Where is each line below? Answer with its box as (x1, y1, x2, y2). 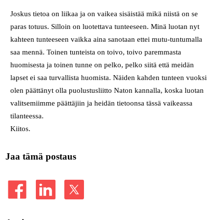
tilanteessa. (10, 111, 46, 120)
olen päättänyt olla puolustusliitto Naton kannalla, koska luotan (10, 86, 204, 94)
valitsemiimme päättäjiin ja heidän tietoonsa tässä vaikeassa (10, 99, 193, 107)
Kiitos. (10, 124, 31, 133)
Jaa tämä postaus (5, 151, 76, 162)
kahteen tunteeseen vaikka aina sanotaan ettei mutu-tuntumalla (10, 35, 203, 43)
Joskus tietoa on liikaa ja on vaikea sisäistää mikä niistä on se (10, 9, 198, 18)
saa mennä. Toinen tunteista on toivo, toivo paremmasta (10, 48, 182, 56)
